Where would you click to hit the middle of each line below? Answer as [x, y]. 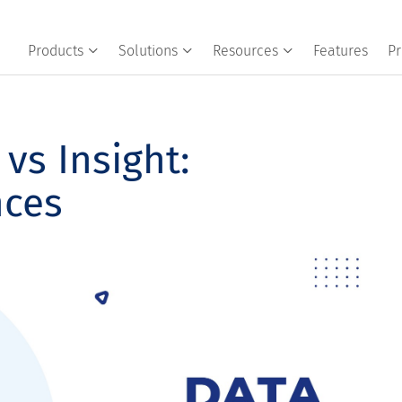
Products [55, 51]
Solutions [148, 51]
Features [340, 51]
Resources [245, 51]
